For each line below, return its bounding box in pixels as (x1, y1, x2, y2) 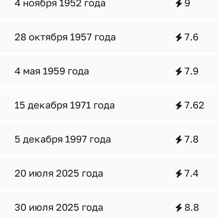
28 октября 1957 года (15, 31, 116, 42)
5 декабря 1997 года (15, 133, 111, 145)
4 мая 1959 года (15, 65, 89, 76)
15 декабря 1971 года (15, 99, 115, 110)
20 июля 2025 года (15, 167, 103, 179)
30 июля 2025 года (15, 201, 103, 213)
